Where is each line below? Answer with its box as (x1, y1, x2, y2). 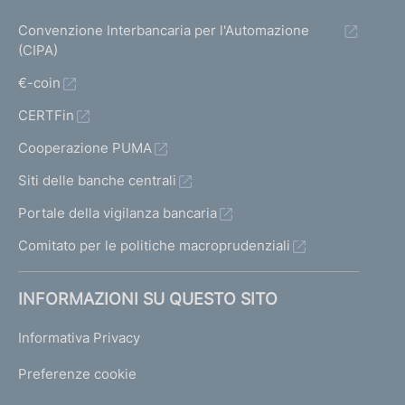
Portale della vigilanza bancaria (18, 204, 217, 221)
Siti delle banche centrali (18, 172, 176, 189)
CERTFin (18, 107, 74, 124)
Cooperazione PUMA (18, 139, 152, 156)
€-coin (18, 74, 61, 91)
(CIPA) (18, 42, 58, 59)
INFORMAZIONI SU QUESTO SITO (18, 289, 278, 308)
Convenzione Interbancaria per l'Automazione (18, 22, 309, 39)
